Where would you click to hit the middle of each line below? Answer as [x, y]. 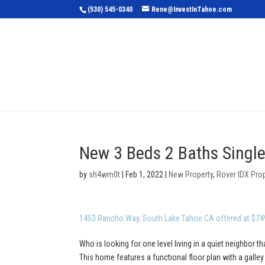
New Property [191, 174]
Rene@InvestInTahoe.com [192, 9]
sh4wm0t [105, 174]
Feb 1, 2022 [145, 174]
